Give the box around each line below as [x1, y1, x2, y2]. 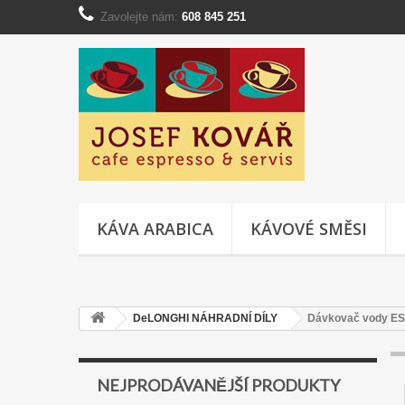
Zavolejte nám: [100, 10, 182, 24]
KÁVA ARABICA [97, 218, 213, 240]
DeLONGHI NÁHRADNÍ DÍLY [133, 312, 278, 325]
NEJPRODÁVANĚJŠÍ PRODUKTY [97, 375, 340, 395]
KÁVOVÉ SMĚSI [250, 218, 367, 240]
